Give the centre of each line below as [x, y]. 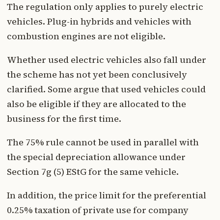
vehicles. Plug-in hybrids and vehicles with [99, 21]
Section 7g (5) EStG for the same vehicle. [93, 171]
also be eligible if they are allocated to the [96, 104]
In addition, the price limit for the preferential [107, 195]
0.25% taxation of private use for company [98, 210]
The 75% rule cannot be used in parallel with [103, 142]
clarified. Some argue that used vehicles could [106, 89]
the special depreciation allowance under [96, 157]
